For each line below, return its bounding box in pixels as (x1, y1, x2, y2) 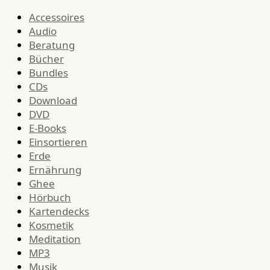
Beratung (29, 38, 75, 52)
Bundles (29, 66, 68, 80)
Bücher (29, 52, 64, 66)
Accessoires (29, 10, 84, 25)
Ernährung (29, 163, 81, 177)
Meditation (29, 232, 81, 246)
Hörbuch (29, 190, 71, 205)
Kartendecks (29, 204, 89, 219)
